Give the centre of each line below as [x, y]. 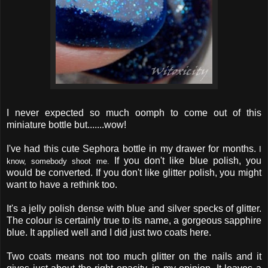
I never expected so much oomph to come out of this [134, 112]
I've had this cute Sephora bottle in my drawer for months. [133, 148]
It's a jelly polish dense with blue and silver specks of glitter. [134, 208]
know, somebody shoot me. [60, 161]
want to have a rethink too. [62, 184]
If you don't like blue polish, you [188, 160]
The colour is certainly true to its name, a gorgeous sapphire [134, 220]
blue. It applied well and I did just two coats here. [109, 232]
